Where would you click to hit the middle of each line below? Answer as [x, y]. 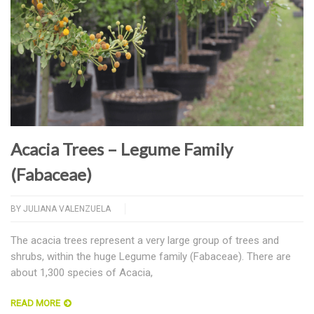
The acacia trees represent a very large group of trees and [145, 240]
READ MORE [35, 303]
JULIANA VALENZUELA [67, 209]
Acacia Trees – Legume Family [122, 149]
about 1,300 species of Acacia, [83, 272]
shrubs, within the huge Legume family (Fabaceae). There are [151, 256]
